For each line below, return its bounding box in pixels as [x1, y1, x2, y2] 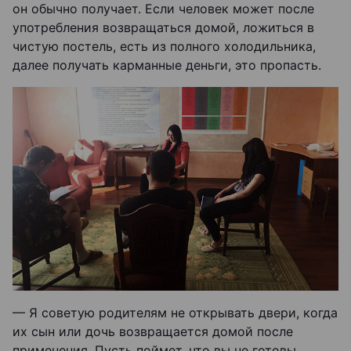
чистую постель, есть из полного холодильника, [13, 38, 316, 54]
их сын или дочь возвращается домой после [13, 324, 293, 339]
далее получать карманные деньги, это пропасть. [13, 57, 321, 73]
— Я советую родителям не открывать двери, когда [13, 305, 338, 320]
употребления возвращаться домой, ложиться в [13, 20, 314, 35]
